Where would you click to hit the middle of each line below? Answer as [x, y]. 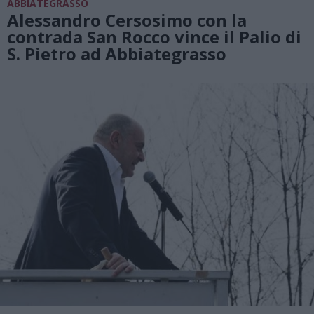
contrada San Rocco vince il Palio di [154, 36]
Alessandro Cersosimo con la [127, 20]
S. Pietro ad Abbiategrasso [117, 53]
